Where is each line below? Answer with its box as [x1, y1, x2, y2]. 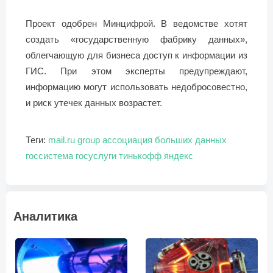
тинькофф [119, 150, 161, 161]
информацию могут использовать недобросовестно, [26, 81, 247, 92]
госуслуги [76, 150, 116, 161]
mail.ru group [48, 134, 100, 145]
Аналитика [13, 209, 77, 223]
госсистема [26, 150, 73, 161]
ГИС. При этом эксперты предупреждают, [26, 65, 247, 76]
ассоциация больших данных [102, 134, 227, 145]
